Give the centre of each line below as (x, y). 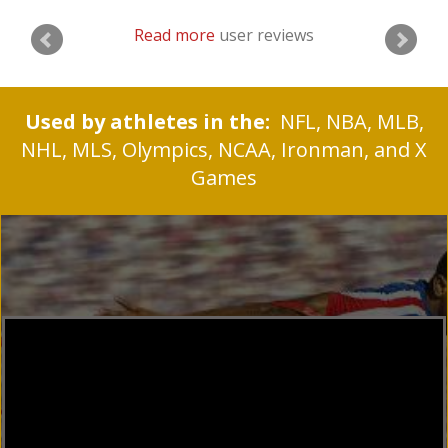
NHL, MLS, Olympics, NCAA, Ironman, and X (224, 150)
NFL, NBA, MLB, (346, 122)
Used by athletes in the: (147, 122)
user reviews (264, 35)
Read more (174, 35)
